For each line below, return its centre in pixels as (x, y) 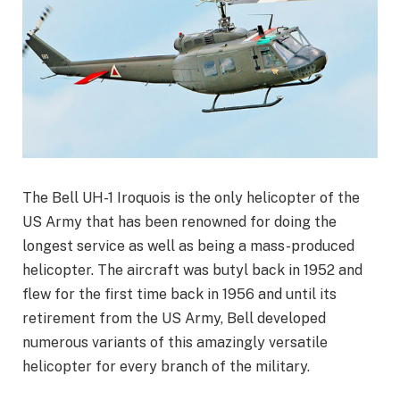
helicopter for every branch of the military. (166, 367)
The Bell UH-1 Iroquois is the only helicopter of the (191, 198)
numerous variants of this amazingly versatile (175, 343)
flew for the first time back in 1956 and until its (179, 295)
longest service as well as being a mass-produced (188, 246)
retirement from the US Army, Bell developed (174, 319)
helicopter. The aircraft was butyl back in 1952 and (192, 271)
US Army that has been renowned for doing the (179, 222)
